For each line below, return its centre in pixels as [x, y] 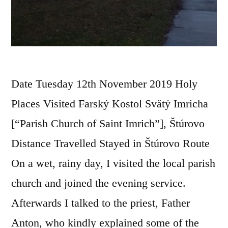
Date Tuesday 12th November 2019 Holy [104, 83]
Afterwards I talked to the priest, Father [101, 203]
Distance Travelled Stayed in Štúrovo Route [110, 143]
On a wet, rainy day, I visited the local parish [113, 163]
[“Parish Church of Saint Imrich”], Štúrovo [108, 123]
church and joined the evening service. [98, 183]
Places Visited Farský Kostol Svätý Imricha [110, 103]
